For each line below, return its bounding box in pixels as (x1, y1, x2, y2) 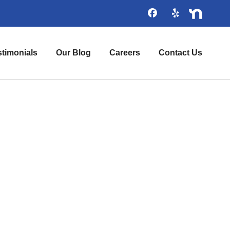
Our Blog (56, 48, 91, 57)
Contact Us (159, 48, 203, 57)
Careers (109, 48, 141, 57)
